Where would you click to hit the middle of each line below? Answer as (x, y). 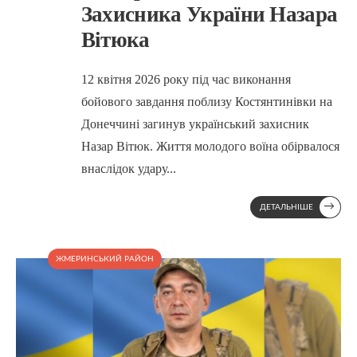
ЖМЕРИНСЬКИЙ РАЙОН (105, 259)
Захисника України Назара (209, 14)
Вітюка (115, 39)
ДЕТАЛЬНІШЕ (286, 207)
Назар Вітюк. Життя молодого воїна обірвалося (210, 146)
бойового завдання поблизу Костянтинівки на (206, 101)
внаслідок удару (124, 168)
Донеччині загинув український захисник (195, 124)
